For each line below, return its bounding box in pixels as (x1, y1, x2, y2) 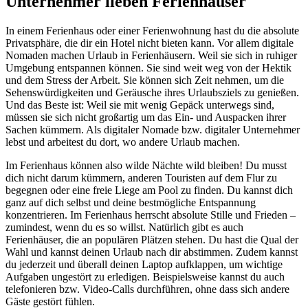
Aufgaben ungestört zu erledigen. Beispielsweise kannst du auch (5, 270, 285, 283)
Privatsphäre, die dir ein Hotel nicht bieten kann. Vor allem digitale (5, 36, 294, 49)
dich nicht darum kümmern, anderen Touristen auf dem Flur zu (5, 171, 277, 184)
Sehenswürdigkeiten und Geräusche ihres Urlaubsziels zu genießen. (5, 86, 299, 98)
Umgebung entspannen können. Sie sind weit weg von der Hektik (5, 61, 291, 74)
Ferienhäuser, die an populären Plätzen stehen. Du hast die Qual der (5, 233, 298, 245)
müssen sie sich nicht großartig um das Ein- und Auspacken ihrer (5, 111, 286, 123)
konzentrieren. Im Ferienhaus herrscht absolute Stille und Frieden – (5, 208, 296, 221)
